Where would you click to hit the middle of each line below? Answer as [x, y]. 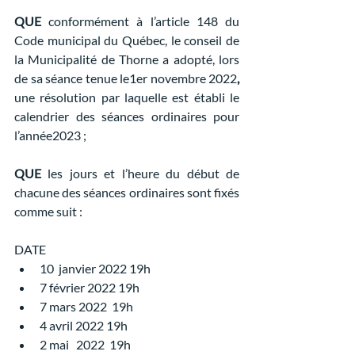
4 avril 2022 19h [84, 325]
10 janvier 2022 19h [95, 268]
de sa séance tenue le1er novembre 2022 [126, 78]
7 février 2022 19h [90, 287]
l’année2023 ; [50, 135]
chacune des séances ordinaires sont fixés [127, 192]
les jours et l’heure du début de [140, 173]
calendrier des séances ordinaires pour [127, 116]
